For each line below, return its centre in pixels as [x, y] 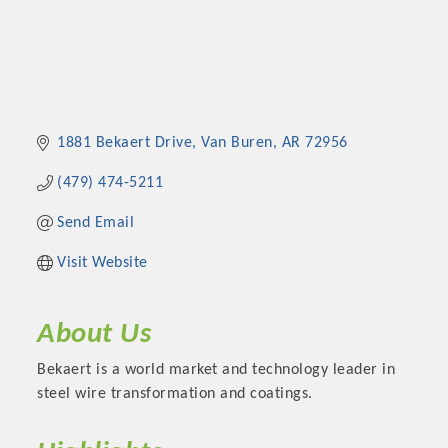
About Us [94, 335]
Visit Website [102, 263]
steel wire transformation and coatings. [175, 394]
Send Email [96, 223]
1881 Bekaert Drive [125, 143]
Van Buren [237, 143]
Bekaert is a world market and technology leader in [216, 370]
